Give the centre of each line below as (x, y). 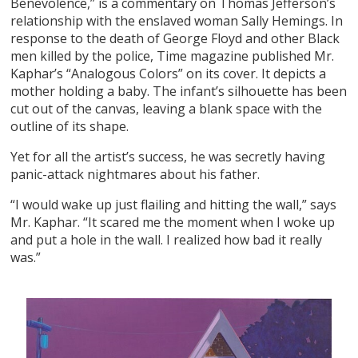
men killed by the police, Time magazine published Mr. (173, 56)
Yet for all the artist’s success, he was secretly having (168, 156)
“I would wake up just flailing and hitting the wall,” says (174, 204)
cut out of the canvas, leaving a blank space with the (167, 108)
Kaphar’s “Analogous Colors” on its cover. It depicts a (169, 73)
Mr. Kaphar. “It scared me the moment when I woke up (173, 222)
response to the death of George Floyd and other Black (175, 38)
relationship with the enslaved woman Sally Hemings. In (177, 20)
